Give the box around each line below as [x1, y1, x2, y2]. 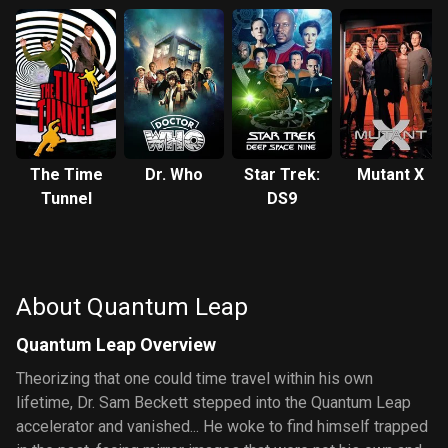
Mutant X [356, 165, 424, 184]
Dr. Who [145, 165, 203, 184]
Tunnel [40, 189, 92, 208]
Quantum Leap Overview [16, 334, 216, 355]
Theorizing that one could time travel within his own [16, 369, 373, 388]
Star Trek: [244, 165, 320, 184]
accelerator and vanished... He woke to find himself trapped [16, 417, 428, 436]
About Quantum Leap [16, 293, 248, 321]
